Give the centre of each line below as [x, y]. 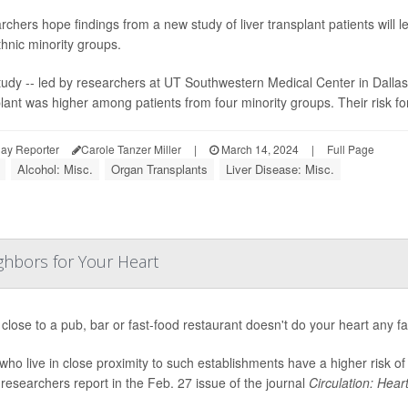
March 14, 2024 [259, 149]
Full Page [351, 149]
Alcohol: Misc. [55, 169]
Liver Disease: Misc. [280, 169]
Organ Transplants [159, 169]
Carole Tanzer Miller [131, 149]
